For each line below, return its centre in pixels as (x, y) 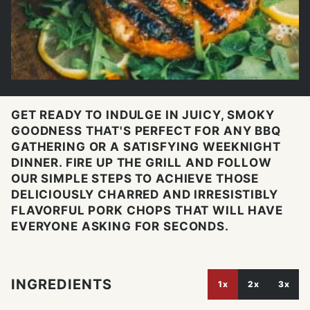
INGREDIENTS (66, 285)
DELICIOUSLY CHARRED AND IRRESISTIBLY (145, 195)
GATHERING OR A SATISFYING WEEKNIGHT (146, 147)
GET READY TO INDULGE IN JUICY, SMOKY (143, 115)
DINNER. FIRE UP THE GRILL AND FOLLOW (142, 163)
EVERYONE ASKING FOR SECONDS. (120, 227)
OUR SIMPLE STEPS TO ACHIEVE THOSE (135, 179)
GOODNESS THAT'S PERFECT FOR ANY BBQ (146, 131)
